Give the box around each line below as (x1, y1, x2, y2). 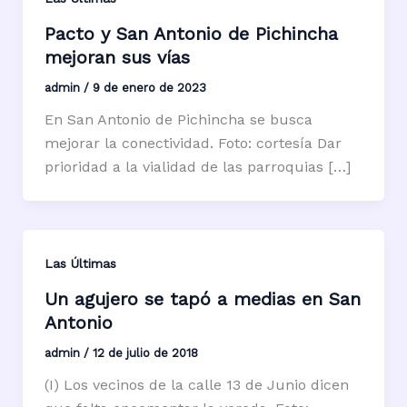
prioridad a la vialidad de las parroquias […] (44, 157, 351, 175)
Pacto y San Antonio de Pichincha (44, 22, 338, 45)
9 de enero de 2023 (92, 80, 206, 94)
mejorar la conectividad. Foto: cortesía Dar (44, 134, 342, 152)
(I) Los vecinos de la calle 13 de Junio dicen (44, 375, 349, 393)
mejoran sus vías (44, 45, 190, 68)
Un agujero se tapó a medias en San (44, 287, 361, 310)
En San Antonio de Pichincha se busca (44, 110, 313, 128)
